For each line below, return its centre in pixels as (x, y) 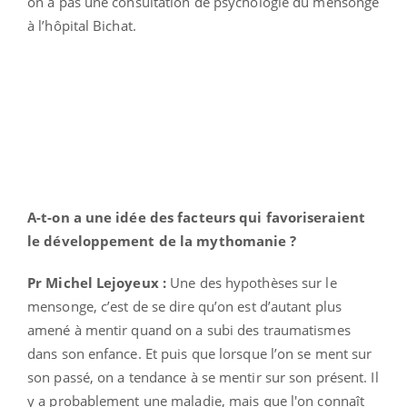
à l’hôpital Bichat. (84, 25)
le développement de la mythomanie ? (162, 240)
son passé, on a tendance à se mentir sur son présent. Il (203, 377)
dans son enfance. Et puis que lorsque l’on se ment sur (200, 353)
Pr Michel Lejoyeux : (99, 282)
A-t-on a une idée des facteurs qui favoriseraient (196, 217)
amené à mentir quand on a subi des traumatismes (189, 329)
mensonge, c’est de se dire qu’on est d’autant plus (185, 306)
